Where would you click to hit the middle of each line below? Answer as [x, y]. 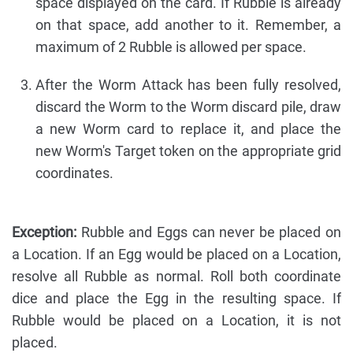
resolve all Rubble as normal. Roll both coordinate [176, 276]
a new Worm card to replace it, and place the [188, 128]
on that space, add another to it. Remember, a [188, 24]
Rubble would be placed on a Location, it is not [176, 320]
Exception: [44, 232]
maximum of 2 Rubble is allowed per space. [171, 46]
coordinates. [74, 173]
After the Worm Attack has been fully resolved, [188, 84]
